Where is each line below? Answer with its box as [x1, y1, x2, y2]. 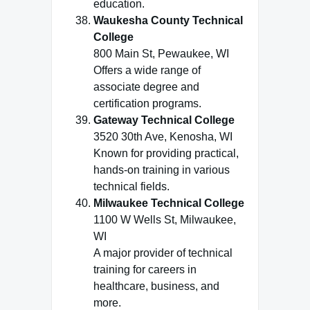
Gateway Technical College [93, 114, 235, 126]
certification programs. [93, 98, 201, 109]
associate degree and [93, 81, 199, 93]
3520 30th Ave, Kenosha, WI [93, 131, 232, 143]
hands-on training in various [93, 164, 230, 176]
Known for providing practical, [93, 147, 239, 159]
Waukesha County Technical [93, 15, 243, 26]
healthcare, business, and [93, 280, 219, 292]
